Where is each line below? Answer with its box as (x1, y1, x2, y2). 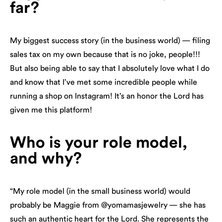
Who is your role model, (10, 134, 187, 151)
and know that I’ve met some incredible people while (10, 78, 197, 86)
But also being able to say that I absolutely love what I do (10, 64, 210, 72)
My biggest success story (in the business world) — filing (10, 36, 210, 45)
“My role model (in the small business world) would (10, 187, 190, 195)
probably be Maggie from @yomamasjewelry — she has (10, 201, 206, 209)
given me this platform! (10, 106, 92, 114)
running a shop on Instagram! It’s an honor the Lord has (10, 92, 204, 100)
